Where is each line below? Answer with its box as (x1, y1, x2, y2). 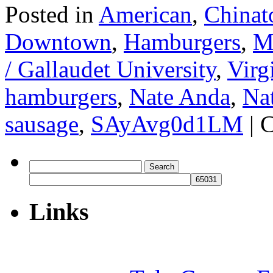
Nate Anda (129, 83, 230, 110)
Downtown (5, 28, 112, 55)
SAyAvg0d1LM (91, 110, 243, 137)
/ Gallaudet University (5, 55, 216, 82)
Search (29, 159, 55, 170)
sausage (5, 110, 79, 137)
